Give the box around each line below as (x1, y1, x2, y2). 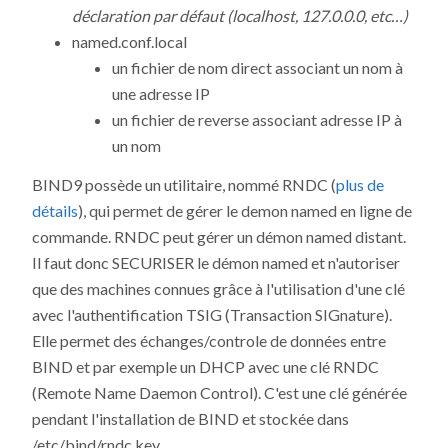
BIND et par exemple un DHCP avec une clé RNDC (32, 357, 379, 377)
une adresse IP (112, 84, 210, 104)
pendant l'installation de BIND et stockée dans (32, 409, 349, 429)
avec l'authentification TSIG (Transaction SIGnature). (32, 305, 392, 325)
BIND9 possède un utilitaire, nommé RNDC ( (32, 175, 336, 195)
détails (32, 201, 78, 221)
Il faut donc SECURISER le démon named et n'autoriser (32, 253, 400, 273)
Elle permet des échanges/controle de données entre (32, 331, 386, 351)
